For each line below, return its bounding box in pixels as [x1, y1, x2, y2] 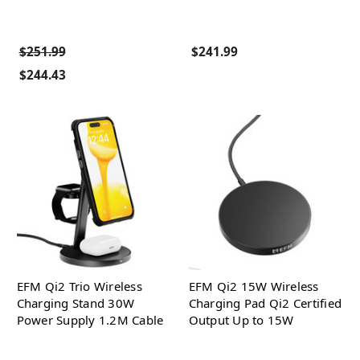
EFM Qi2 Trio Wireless [16, 278, 142, 294]
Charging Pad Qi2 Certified [188, 295, 342, 311]
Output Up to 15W [188, 312, 294, 328]
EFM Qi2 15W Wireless [188, 278, 319, 294]
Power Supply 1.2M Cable [16, 312, 164, 328]
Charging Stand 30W [16, 295, 134, 311]
